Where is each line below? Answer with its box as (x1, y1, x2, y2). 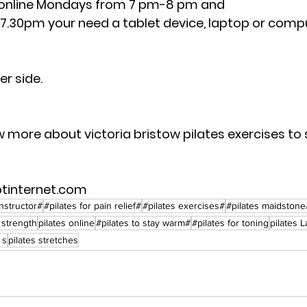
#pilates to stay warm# (96, 217, 191, 228)
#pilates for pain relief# (44, 199, 141, 211)
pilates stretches (8, 234, 78, 245)
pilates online (38, 217, 95, 228)
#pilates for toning (192, 217, 269, 228)
